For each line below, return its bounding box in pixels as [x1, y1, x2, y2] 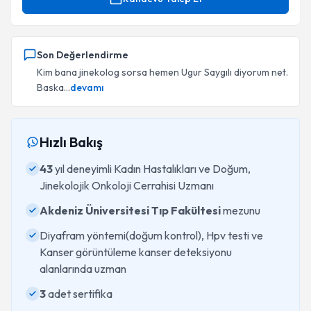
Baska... [37, 81, 70, 94]
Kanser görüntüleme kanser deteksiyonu [40, 245, 232, 259]
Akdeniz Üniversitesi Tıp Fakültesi [40, 203, 221, 217]
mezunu [221, 203, 260, 217]
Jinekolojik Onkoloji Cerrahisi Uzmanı [40, 178, 214, 192]
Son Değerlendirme [37, 49, 128, 61]
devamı [70, 81, 103, 94]
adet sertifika [46, 287, 112, 301]
